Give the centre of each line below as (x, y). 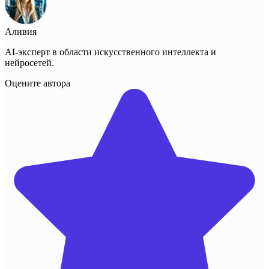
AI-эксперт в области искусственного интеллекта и (110, 52)
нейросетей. (29, 63)
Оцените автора (38, 83)
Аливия (21, 32)
